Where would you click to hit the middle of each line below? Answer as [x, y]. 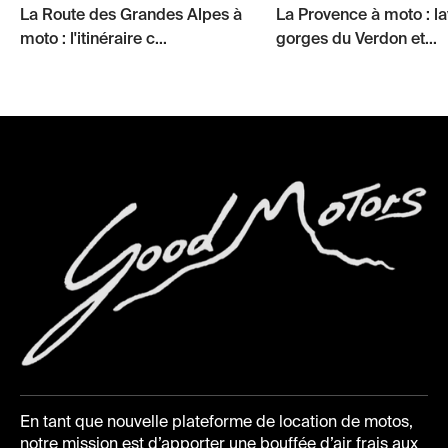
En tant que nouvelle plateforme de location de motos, [216, 423]
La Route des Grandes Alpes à [131, 16]
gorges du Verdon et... [356, 40]
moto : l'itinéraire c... [93, 40]
